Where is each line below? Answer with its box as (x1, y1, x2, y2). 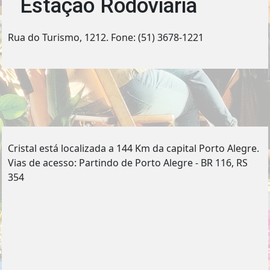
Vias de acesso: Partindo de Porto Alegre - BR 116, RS (8, 156, 248, 169)
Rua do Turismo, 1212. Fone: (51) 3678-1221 (8, 31, 204, 44)
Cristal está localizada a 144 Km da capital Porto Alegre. (8, 142, 259, 155)
